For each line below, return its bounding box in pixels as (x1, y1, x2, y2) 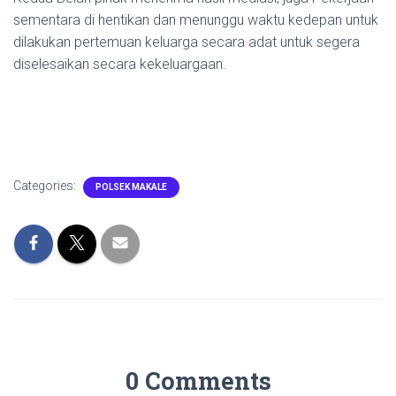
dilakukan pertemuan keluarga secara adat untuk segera (13, 33, 360, 50)
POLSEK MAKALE (95, 181, 167, 192)
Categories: (13, 178, 79, 193)
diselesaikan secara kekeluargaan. (13, 55, 226, 72)
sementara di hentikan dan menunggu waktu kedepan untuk (13, 11, 378, 28)
